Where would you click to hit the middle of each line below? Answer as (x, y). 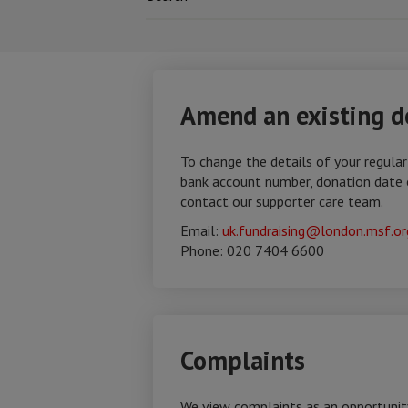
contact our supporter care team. (282, 201)
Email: (201, 230)
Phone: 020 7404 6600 (252, 250)
